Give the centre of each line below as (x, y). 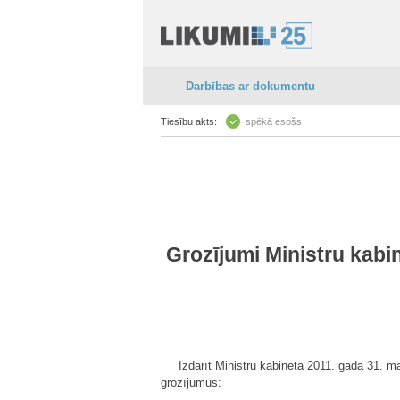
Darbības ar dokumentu (250, 86)
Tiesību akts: (189, 121)
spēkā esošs (274, 121)
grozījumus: (191, 383)
